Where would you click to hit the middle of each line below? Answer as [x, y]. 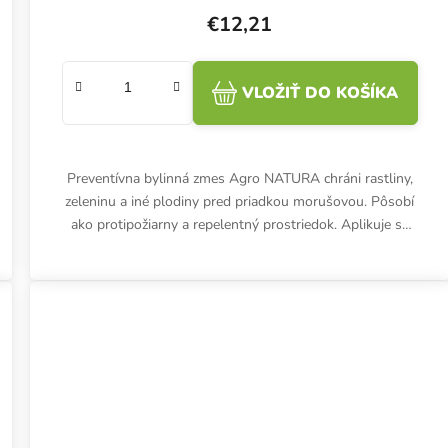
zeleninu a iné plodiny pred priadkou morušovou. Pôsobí [240, 202]
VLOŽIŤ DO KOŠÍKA [320, 93]
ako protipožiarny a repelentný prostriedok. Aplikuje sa [239, 225]
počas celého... [240, 248]
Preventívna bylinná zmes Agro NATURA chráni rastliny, [239, 179]
